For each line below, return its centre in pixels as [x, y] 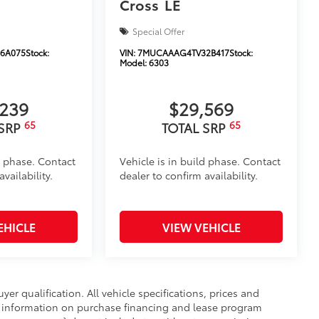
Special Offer [159, 31]
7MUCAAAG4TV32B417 [184, 53]
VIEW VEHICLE [201, 227]
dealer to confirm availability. [189, 176]
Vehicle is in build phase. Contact [200, 161]
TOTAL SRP [196, 128]
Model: [135, 63]
